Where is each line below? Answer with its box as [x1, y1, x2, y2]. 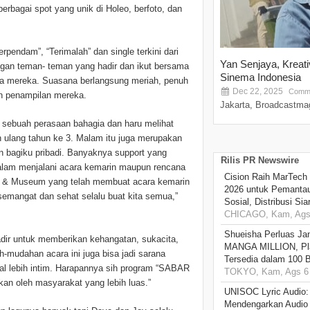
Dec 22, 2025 [230, 86, 283, 97]
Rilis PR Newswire [221, 155, 299, 166]
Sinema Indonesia [220, 71, 301, 84]
